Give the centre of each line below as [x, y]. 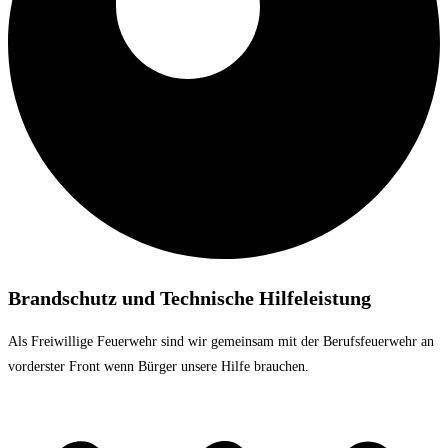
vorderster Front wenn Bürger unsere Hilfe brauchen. [158, 366]
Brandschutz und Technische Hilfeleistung [189, 298]
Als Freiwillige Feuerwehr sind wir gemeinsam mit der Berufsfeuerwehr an [221, 341]
